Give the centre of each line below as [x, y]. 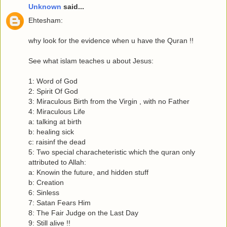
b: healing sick [51, 132]
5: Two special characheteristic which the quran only [112, 152]
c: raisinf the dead [57, 142]
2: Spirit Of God [53, 91]
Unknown [45, 6]
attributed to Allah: [57, 162]
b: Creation [46, 183]
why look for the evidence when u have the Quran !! [111, 41]
